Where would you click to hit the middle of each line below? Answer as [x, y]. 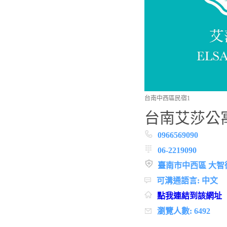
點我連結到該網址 [189, 196]
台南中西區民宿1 [167, 98]
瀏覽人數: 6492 [183, 211]
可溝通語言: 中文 [187, 180]
